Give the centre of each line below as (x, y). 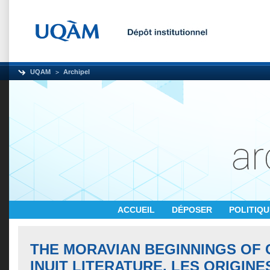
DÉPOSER (193, 210)
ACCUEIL (137, 210)
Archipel (77, 72)
